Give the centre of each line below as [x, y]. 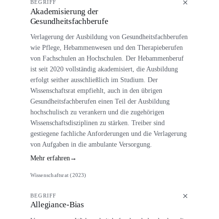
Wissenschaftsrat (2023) [58, 175]
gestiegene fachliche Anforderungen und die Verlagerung [108, 133]
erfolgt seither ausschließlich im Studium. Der [94, 79]
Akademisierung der [64, 11]
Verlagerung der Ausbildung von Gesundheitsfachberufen [109, 36]
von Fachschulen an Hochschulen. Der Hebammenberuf [107, 58]
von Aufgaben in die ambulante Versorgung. [91, 144]
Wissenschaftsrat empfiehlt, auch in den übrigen [96, 90]
